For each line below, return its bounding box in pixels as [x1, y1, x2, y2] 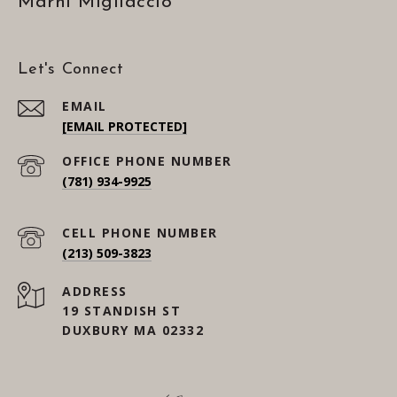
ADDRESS [62, 283, 128, 300]
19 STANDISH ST [62, 302, 181, 320]
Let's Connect [18, 61, 124, 79]
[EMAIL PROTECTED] [62, 118, 187, 136]
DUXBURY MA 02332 [62, 322, 204, 339]
